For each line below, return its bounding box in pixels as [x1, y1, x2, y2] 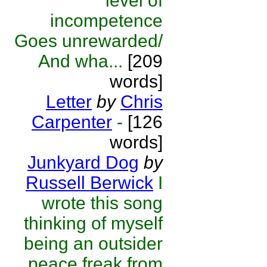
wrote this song [42, 193, 163, 213]
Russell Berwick [26, 173, 153, 193]
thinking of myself [24, 213, 163, 233]
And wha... [38, 51, 123, 71]
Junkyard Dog [27, 153, 139, 172]
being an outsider [24, 234, 163, 253]
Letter [46, 92, 92, 111]
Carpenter [32, 112, 112, 132]
